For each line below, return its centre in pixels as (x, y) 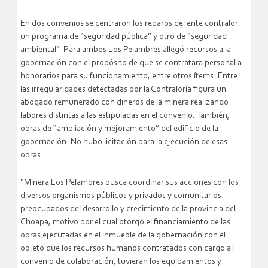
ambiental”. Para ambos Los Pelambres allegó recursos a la (126, 50)
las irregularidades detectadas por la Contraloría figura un (123, 90)
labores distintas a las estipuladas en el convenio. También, (125, 116)
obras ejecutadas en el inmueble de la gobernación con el (123, 236)
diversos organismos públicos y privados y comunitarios (121, 196)
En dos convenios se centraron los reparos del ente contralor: (130, 24)
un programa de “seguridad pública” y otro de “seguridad (124, 37)
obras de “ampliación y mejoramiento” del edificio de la (119, 129)
